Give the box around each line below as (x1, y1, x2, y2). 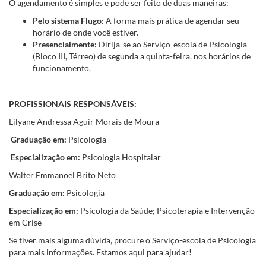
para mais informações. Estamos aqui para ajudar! (9, 246, 192, 257)
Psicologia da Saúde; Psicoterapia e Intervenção (80, 205, 255, 216)
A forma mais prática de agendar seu (104, 15, 239, 26)
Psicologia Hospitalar (80, 151, 163, 162)
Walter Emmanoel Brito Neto (9, 169, 118, 180)
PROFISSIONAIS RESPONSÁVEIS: (9, 98, 137, 109)
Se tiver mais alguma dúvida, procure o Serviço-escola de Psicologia (9, 235, 256, 245)
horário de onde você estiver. (33, 27, 138, 37)
